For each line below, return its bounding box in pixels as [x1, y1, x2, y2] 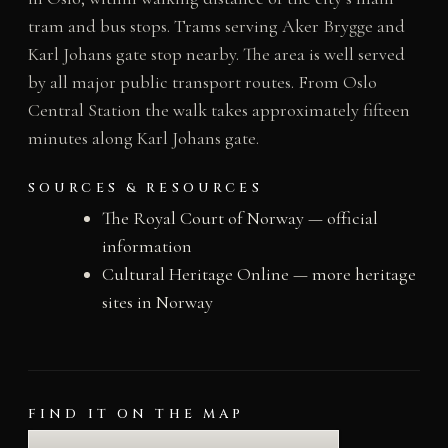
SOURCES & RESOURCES [27, 179, 263, 198]
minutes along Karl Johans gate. [27, 127, 259, 150]
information [101, 235, 192, 258]
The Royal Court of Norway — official [101, 207, 378, 230]
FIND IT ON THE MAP [27, 405, 245, 424]
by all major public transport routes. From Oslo [27, 71, 377, 94]
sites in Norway [101, 291, 213, 314]
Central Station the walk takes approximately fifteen [27, 99, 410, 122]
